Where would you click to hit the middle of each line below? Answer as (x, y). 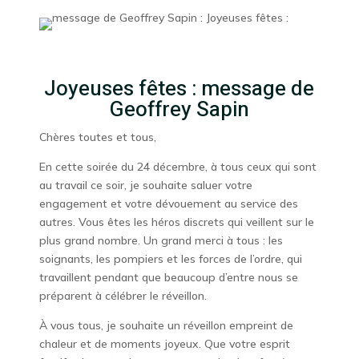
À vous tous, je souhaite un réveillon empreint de (166, 325)
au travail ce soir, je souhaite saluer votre (145, 185)
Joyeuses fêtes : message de (179, 89)
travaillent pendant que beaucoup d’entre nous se (168, 277)
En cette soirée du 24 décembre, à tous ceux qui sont (177, 167)
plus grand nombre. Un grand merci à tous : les (161, 240)
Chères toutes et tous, (97, 137)
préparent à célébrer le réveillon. (123, 296)
